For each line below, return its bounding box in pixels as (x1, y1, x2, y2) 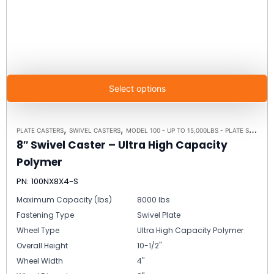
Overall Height (17, 240, 68, 251)
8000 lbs (137, 194, 170, 206)
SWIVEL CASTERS (69, 127, 120, 135)
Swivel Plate (137, 210, 180, 221)
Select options (108, 83, 166, 94)
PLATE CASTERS (17, 127, 64, 135)
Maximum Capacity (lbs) (17, 194, 112, 206)
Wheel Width (17, 256, 63, 267)
